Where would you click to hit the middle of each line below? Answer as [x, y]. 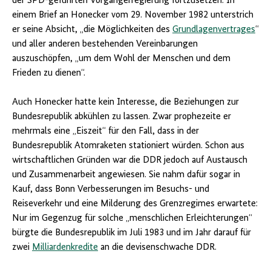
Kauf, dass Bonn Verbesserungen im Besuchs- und [111, 189]
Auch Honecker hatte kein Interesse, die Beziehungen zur [126, 102]
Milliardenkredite [65, 247]
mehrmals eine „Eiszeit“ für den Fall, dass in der [106, 131]
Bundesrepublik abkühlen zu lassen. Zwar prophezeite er [122, 117]
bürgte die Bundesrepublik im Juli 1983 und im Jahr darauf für [132, 233]
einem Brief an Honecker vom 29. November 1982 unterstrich [133, 15]
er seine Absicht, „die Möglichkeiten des [92, 30]
